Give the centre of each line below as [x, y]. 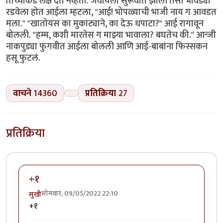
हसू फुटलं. [23, 58]
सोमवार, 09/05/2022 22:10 [80, 193]
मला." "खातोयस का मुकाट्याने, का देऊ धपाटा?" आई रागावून [105, 23]
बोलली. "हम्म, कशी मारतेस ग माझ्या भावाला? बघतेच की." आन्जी [111, 35]
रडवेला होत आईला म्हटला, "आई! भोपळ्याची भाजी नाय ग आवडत [111, 12]
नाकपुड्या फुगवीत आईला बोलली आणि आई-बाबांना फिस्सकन [107, 46]
